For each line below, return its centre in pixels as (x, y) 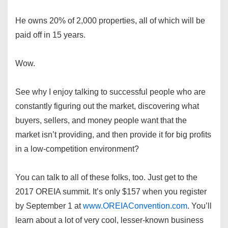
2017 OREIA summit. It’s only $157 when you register (111, 192)
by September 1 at (49, 206)
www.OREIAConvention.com (135, 206)
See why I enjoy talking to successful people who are (110, 92)
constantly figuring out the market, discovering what (107, 106)
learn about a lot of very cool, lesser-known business (109, 220)
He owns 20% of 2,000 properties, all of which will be (110, 21)
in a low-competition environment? (77, 149)
